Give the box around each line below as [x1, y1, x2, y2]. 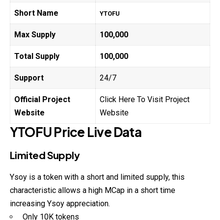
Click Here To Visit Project [100, 94, 190, 104]
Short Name [14, 8, 58, 18]
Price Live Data [52, 123, 141, 140]
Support [14, 73, 44, 82]
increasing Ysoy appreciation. [10, 199, 110, 209]
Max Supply [14, 29, 55, 39]
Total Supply [14, 51, 59, 61]
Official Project [14, 94, 70, 104]
